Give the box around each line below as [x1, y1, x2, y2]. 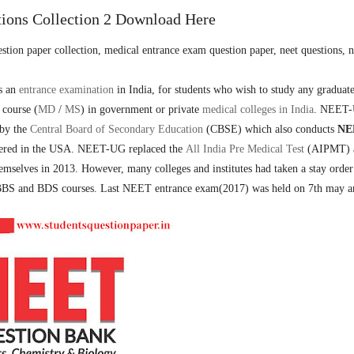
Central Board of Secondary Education [30, 123, 203, 135]
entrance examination [19, 84, 114, 96]
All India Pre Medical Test [186, 143, 304, 155]
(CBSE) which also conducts [203, 123, 337, 135]
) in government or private [81, 104, 202, 115]
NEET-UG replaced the [74, 143, 186, 155]
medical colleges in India [202, 104, 314, 115]
